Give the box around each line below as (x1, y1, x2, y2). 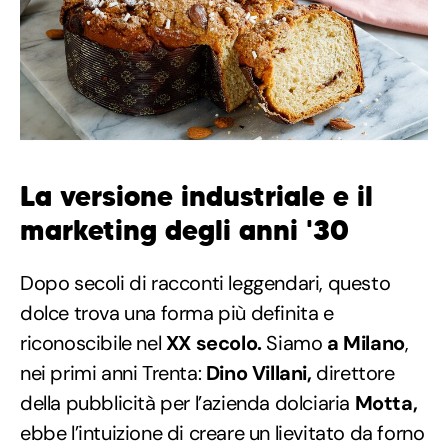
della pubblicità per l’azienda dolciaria (20, 390, 351, 417)
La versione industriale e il (20, 179, 373, 215)
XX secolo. (165, 330, 262, 357)
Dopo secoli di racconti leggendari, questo (20, 270, 391, 297)
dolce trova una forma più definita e (20, 300, 334, 327)
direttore (311, 360, 395, 387)
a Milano (327, 330, 405, 357)
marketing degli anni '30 (20, 213, 349, 249)
